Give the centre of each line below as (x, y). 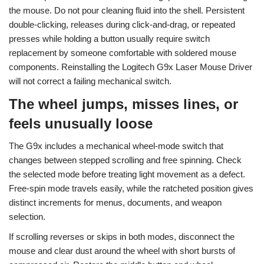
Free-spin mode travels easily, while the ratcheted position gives (131, 189)
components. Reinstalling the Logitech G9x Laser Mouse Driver (131, 67)
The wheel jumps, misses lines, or (123, 104)
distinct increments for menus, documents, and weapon (115, 203)
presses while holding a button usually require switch (109, 39)
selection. (27, 217)
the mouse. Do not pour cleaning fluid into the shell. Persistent (127, 11)
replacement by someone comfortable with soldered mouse (123, 53)
